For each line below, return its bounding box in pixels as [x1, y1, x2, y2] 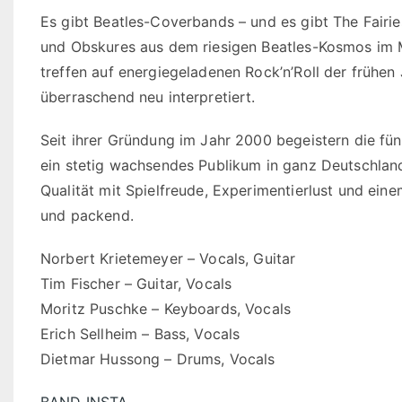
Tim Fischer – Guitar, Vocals [40, 275, 237, 293]
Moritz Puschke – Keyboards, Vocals [40, 300, 292, 318]
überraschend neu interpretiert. [40, 88, 256, 106]
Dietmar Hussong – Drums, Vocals [40, 350, 275, 368]
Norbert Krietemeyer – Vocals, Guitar [40, 249, 296, 267]
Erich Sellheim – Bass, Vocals [40, 325, 240, 343]
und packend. [40, 206, 134, 224]
